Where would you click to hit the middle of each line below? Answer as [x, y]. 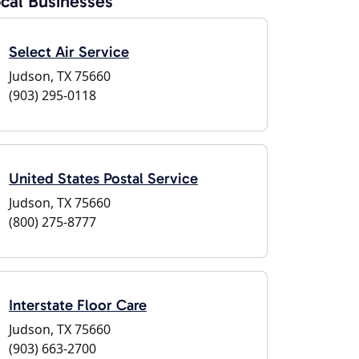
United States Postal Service [103, 178]
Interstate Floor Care [78, 305]
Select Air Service [69, 52]
